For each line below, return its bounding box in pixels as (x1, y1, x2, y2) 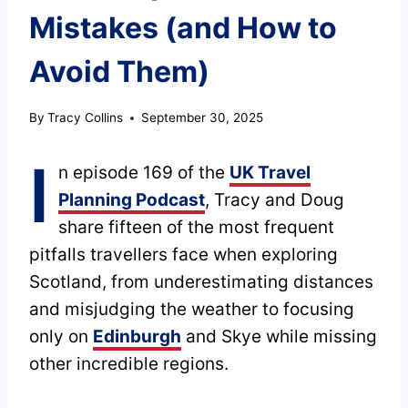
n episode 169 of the (58, 162, 229, 184)
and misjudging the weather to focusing (29, 299, 354, 321)
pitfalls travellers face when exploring (29, 244, 338, 266)
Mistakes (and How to (29, 9, 337, 46)
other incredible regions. (29, 353, 229, 375)
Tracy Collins (47, 110, 124, 126)
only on (29, 326, 93, 348)
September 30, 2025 (141, 110, 264, 126)
